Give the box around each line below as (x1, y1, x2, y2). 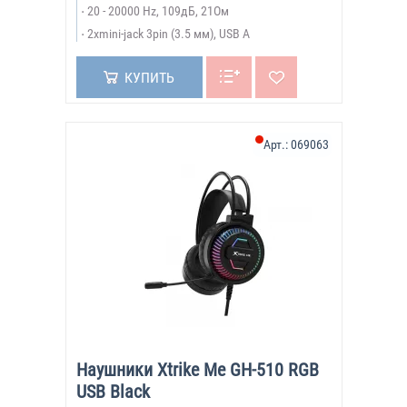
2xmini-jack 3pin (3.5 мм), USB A (86, 26, 250, 41)
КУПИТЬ (124, 69, 174, 86)
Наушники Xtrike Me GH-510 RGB (75, 359, 319, 381)
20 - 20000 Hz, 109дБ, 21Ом (86, 4, 229, 18)
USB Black (75, 381, 150, 402)
